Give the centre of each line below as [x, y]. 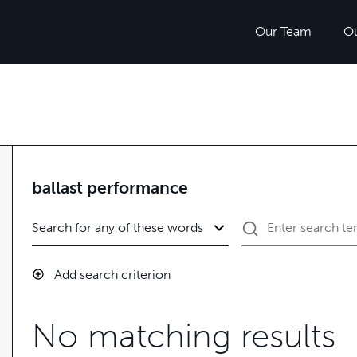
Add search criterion [112, 274]
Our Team [283, 31]
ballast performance [110, 188]
